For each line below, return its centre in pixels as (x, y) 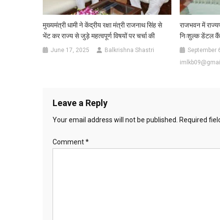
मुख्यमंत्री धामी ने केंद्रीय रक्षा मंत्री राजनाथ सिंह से (103, 25)
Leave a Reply (80, 103)
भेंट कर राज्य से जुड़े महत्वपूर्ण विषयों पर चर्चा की (99, 36)
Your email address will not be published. (115, 120)
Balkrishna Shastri (130, 50)
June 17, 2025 (70, 50)
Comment (69, 142)
